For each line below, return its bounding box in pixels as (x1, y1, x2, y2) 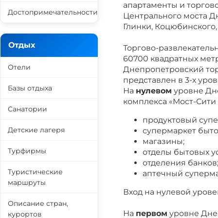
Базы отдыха (8, 84, 52, 92)
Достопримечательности (8, 8, 98, 17)
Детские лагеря (8, 126, 65, 134)
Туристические (8, 167, 63, 176)
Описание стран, (8, 199, 68, 208)
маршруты (8, 178, 46, 187)
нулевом (136, 86, 172, 95)
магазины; (143, 137, 184, 146)
